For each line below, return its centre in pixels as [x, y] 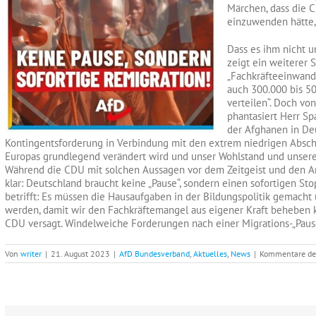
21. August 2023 [80, 253]
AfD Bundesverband [154, 253]
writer [31, 253]
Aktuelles [210, 253]
